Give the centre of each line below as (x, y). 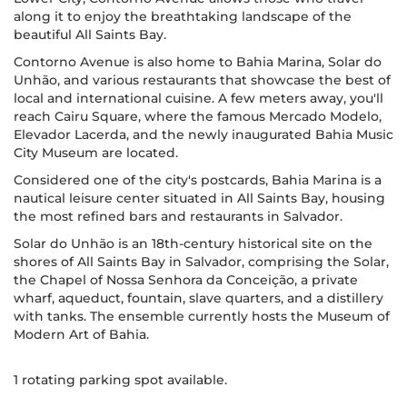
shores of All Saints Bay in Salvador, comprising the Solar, (201, 262)
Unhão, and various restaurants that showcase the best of (202, 80)
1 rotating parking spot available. (120, 380)
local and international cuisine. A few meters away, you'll (199, 98)
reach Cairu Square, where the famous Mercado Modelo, (198, 116)
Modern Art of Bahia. (81, 334)
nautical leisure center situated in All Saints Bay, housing (199, 198)
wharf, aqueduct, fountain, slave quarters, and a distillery (199, 298)
